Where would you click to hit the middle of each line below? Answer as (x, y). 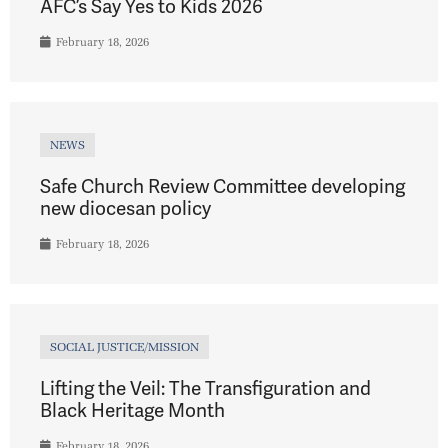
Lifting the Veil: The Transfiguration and (205, 388)
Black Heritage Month (132, 410)
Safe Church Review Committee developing (222, 186)
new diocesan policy (125, 208)
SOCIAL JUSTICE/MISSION (124, 346)
